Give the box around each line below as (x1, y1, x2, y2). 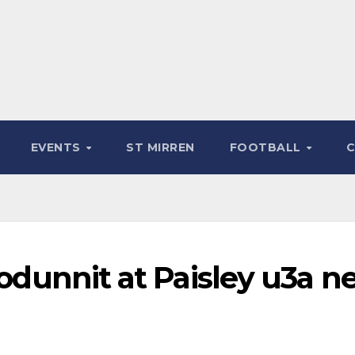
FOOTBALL (229, 140, 305, 155)
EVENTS (30, 140, 85, 155)
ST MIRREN (126, 140, 195, 155)
